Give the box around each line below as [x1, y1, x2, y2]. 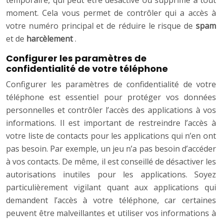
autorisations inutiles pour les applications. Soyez [6, 169, 216, 180]
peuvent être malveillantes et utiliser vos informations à [6, 208, 216, 219]
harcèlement [26, 33, 75, 45]
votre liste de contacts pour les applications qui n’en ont [6, 130, 216, 142]
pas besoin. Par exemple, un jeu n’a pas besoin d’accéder [6, 143, 216, 155]
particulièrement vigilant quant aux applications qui [6, 182, 216, 193]
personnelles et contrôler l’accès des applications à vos [6, 105, 216, 116]
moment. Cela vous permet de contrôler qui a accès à [6, 7, 216, 19]
